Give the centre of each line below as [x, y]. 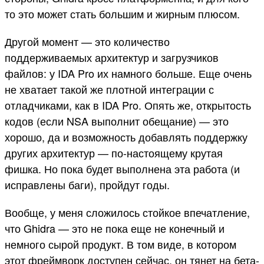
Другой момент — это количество [87, 42]
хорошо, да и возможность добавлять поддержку [126, 137]
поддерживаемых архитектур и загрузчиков [112, 57]
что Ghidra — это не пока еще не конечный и [115, 228]
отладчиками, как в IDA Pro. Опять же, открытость [128, 105]
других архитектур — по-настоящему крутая [114, 153]
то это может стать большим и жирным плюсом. [122, 14]
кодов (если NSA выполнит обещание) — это [117, 121]
